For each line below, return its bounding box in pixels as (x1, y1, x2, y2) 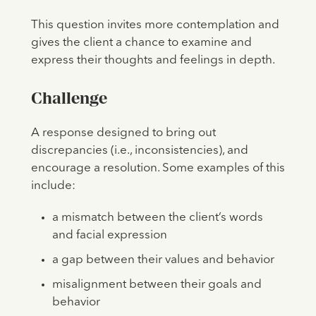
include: (30, 179, 81, 192)
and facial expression (51, 229, 170, 241)
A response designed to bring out (30, 126, 216, 139)
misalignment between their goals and (51, 278, 262, 291)
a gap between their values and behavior (51, 253, 277, 266)
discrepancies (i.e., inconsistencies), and (30, 144, 248, 157)
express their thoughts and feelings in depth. (30, 54, 277, 66)
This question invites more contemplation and (30, 18, 279, 31)
